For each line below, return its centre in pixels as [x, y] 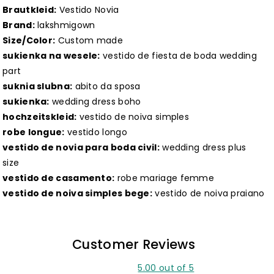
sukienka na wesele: [51, 56]
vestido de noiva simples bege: [77, 194]
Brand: [19, 25]
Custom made [89, 41]
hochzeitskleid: [40, 117]
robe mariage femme [165, 178]
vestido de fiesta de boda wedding [178, 56]
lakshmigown [65, 25]
